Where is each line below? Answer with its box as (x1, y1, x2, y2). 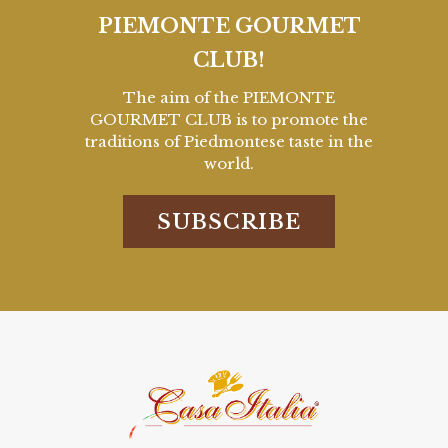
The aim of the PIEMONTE (123, 87, 335, 107)
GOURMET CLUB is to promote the (90, 109, 368, 129)
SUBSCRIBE (157, 209, 301, 234)
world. (204, 153, 254, 173)
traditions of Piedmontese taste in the (85, 131, 373, 151)
